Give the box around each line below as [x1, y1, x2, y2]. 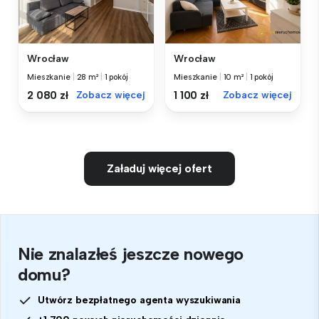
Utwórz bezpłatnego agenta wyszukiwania [38, 293, 241, 306]
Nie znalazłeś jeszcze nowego [18, 243, 244, 264]
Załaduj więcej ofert [107, 161, 212, 175]
